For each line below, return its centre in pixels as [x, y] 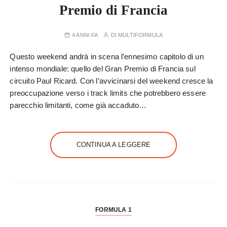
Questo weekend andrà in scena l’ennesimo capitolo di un [107, 56]
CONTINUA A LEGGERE [113, 145]
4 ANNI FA [85, 35]
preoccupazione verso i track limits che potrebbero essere [108, 93]
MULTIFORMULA [140, 35]
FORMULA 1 [113, 210]
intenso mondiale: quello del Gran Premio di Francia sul [103, 69]
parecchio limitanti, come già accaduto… [78, 105]
